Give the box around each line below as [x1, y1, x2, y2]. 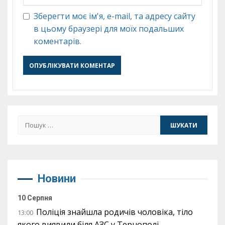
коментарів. [34, 36, 81, 47]
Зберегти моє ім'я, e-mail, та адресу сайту [34, 11, 195, 22]
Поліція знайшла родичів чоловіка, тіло [36, 206, 193, 217]
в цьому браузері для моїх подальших [34, 23, 184, 34]
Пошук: [17, 116, 47, 127]
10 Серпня [18, 194, 52, 202]
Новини [38, 172, 76, 185]
